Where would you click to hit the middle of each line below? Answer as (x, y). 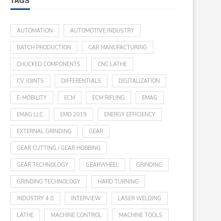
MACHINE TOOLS (141, 215)
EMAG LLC (30, 115)
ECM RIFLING (109, 98)
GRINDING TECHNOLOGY (49, 182)
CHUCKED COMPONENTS (49, 64)
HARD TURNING (118, 182)
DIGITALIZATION (139, 81)
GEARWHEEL (102, 165)
